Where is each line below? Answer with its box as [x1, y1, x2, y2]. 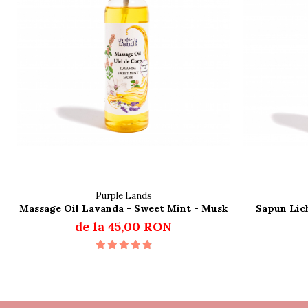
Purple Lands [95, 190, 152, 202]
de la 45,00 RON [75, 219, 172, 235]
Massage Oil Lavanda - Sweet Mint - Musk [19, 202, 228, 215]
